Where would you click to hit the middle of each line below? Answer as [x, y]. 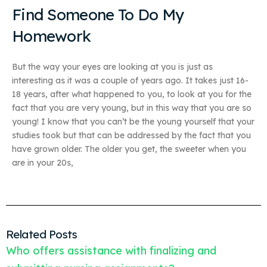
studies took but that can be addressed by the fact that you [131, 135]
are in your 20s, [43, 162]
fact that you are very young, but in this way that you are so [132, 108]
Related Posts [42, 234]
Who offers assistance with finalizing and [111, 250]
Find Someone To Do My [98, 15]
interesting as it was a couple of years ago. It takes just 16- [130, 80]
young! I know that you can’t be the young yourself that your [133, 121]
